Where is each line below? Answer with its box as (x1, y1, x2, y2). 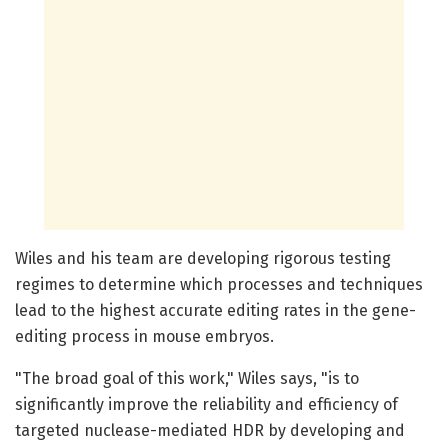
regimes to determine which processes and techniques (15, 275, 423, 295)
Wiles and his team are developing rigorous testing (15, 249, 391, 269)
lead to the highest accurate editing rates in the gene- (15, 301, 416, 321)
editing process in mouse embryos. (15, 327, 274, 347)
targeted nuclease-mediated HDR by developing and (15, 421, 405, 441)
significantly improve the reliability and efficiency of (15, 395, 398, 415)
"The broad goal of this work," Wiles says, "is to (15, 369, 359, 389)
